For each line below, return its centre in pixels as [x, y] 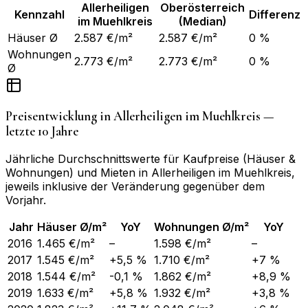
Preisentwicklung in [59, 117]
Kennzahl [40, 14]
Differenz [275, 14]
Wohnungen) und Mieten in [78, 173]
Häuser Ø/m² [72, 227]
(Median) [202, 21]
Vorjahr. [26, 200]
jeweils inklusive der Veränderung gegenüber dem [135, 187]
